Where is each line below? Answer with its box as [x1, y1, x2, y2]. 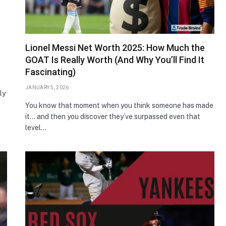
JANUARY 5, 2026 [25, 84, 69, 90]
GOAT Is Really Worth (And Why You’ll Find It [25, 54, 204, 65]
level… [25, 123, 46, 132]
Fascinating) [25, 66, 76, 77]
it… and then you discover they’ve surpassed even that [25, 112, 200, 121]
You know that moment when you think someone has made [25, 101, 213, 109]
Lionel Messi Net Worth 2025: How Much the [25, 42, 205, 53]
